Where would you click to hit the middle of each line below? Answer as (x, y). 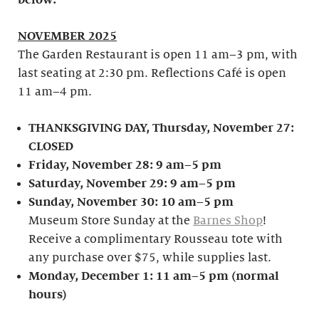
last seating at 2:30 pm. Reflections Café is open (152, 73)
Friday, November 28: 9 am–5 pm (125, 165)
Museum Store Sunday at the (111, 221)
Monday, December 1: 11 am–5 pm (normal (154, 276)
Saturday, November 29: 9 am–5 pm (132, 184)
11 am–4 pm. (55, 92)
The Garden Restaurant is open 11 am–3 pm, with (158, 55)
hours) (48, 295)
